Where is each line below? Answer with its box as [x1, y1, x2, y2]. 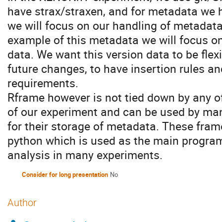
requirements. [7, 75, 78, 91]
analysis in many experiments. [7, 147, 163, 163]
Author [7, 197, 37, 209]
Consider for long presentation [22, 170, 108, 179]
